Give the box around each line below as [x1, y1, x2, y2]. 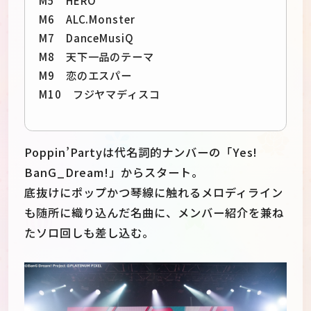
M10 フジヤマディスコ [38, 86, 160, 102]
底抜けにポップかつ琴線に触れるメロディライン [24, 184, 283, 201]
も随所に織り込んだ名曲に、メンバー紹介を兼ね [24, 204, 284, 221]
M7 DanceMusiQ [38, 30, 134, 46]
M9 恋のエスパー [38, 67, 133, 83]
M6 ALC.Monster [38, 11, 135, 27]
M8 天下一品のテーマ [38, 49, 154, 65]
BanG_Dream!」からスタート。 [24, 164, 203, 181]
